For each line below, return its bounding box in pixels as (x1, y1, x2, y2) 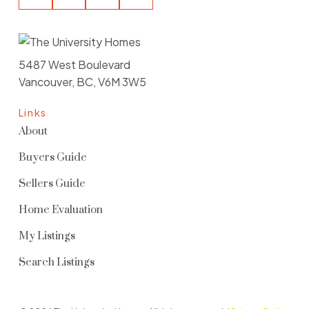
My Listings (18, 230, 75, 243)
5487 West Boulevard (18, 57, 130, 72)
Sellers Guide (18, 177, 86, 191)
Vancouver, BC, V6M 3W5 (18, 74, 146, 90)
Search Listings (18, 256, 94, 270)
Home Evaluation (18, 203, 103, 217)
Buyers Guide (18, 151, 87, 165)
